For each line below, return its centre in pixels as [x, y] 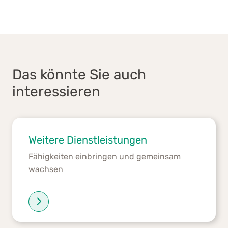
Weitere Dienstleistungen [88, 140]
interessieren [56, 91]
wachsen [46, 169]
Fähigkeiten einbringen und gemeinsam [105, 156]
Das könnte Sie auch [79, 74]
